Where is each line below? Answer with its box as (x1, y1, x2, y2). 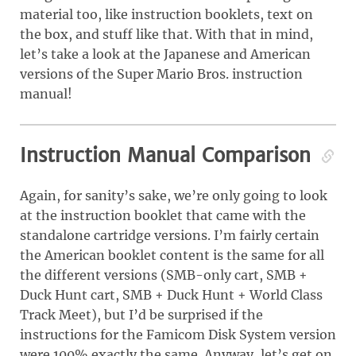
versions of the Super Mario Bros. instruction (20, 65, 303, 82)
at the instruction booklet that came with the (20, 207, 306, 223)
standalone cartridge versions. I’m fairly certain (20, 226, 319, 243)
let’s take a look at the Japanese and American (20, 45, 311, 62)
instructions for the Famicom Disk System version (20, 326, 336, 342)
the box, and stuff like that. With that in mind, (20, 25, 313, 42)
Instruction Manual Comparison (20, 142, 317, 168)
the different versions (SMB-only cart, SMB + (20, 266, 308, 283)
